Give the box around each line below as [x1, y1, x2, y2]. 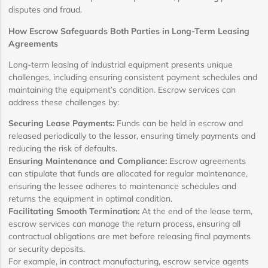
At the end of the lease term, [139, 206, 252, 217]
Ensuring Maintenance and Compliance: [8, 156, 167, 167]
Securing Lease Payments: [8, 118, 114, 129]
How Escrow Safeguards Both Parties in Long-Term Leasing [8, 25, 249, 36]
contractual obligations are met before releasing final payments [8, 231, 251, 242]
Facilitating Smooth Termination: [8, 206, 139, 217]
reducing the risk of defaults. [8, 143, 117, 154]
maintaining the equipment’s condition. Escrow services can [8, 84, 236, 95]
